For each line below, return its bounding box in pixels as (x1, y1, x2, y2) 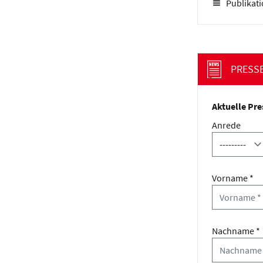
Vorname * (212, 172, 254, 184)
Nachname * (212, 225, 260, 237)
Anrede (212, 119, 241, 131)
